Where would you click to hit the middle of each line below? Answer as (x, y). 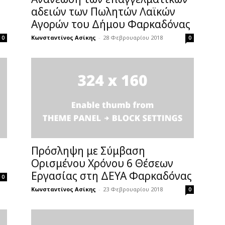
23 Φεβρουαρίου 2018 (133, 189)
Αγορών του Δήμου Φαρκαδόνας (111, 24)
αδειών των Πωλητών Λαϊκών (103, 12)
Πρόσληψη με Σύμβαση (88, 151)
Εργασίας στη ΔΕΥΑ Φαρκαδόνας (111, 176)
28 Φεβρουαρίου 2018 (133, 37)
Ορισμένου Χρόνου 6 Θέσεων (102, 163)
